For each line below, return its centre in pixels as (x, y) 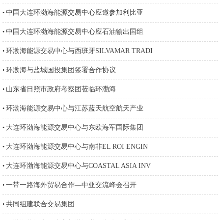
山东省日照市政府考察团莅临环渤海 (61, 89)
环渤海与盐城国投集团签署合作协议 (61, 70)
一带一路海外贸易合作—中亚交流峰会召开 (71, 185)
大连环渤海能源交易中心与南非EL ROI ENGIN (77, 147)
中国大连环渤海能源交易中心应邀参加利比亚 (74, 13)
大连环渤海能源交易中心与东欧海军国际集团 (74, 127)
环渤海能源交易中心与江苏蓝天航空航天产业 (74, 108)
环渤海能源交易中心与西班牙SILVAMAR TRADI (79, 51)
